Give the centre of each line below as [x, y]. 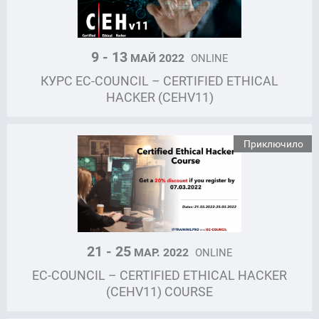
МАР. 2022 [161, 252]
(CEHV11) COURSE [159, 291]
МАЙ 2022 [157, 57]
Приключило [273, 143]
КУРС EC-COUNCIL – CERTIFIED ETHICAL [159, 80]
